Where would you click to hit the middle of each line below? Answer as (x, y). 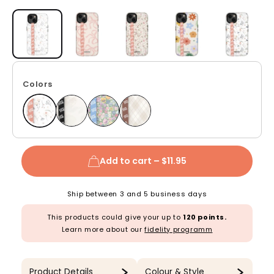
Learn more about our (103, 229)
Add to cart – (130, 161)
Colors (38, 84)
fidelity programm (179, 229)
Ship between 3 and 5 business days (137, 194)
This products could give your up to (115, 217)
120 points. (205, 217)
